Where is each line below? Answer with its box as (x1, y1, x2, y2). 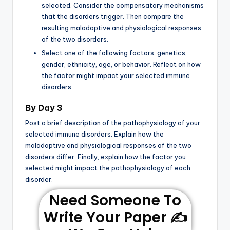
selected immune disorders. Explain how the (25, 129, 164, 138)
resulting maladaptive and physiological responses (42, 23, 201, 32)
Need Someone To (49, 190, 181, 210)
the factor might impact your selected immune (42, 71, 190, 80)
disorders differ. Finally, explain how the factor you (25, 152, 186, 161)
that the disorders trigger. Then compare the (42, 12, 184, 21)
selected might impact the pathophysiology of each (25, 163, 190, 172)
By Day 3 (25, 103, 63, 113)
